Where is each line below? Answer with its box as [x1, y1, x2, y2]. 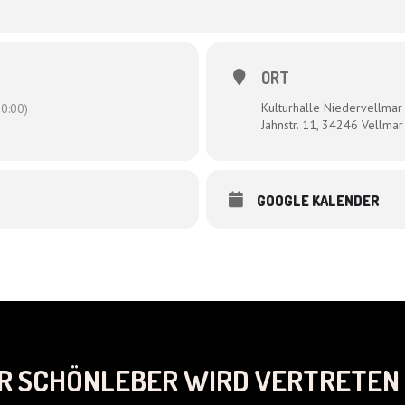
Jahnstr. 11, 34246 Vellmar [261, 117, 403, 134]
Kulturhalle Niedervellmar [261, 99, 402, 117]
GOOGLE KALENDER [257, 192, 380, 211]
